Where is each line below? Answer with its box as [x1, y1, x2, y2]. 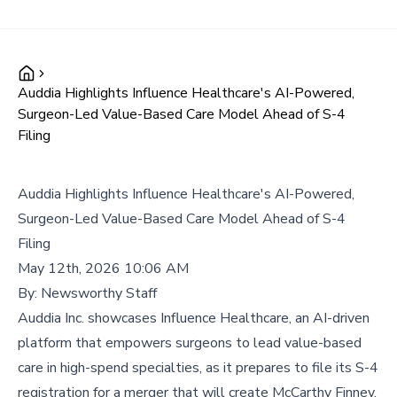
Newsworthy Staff [41, 284, 157, 303]
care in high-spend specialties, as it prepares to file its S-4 [18, 358, 378, 378]
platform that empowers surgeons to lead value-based [18, 333, 362, 353]
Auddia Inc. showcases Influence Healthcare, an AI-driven [18, 308, 370, 328]
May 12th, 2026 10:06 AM [18, 259, 189, 278]
